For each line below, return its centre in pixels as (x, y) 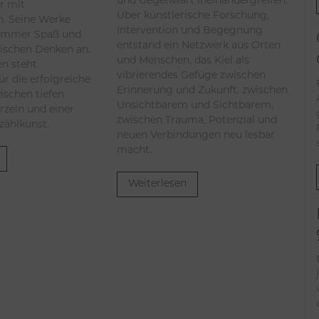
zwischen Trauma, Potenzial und (197, 119)
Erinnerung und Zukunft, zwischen (203, 89)
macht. (135, 149)
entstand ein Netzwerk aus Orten (199, 45)
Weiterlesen (158, 184)
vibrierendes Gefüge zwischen (192, 74)
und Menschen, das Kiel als (183, 59)
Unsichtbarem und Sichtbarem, (195, 104)
